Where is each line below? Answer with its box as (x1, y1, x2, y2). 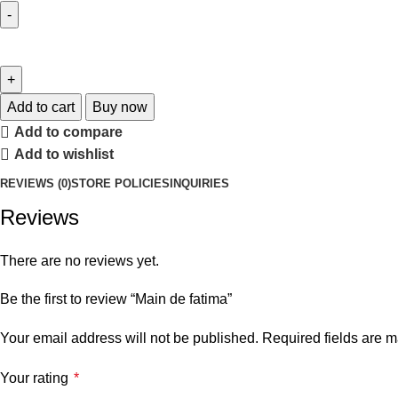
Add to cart (7, 99, 75, 115)
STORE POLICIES (71, 177, 170, 191)
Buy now (92, 99, 147, 115)
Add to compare (14, 124, 123, 140)
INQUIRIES (170, 177, 229, 191)
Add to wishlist (14, 147, 115, 163)
